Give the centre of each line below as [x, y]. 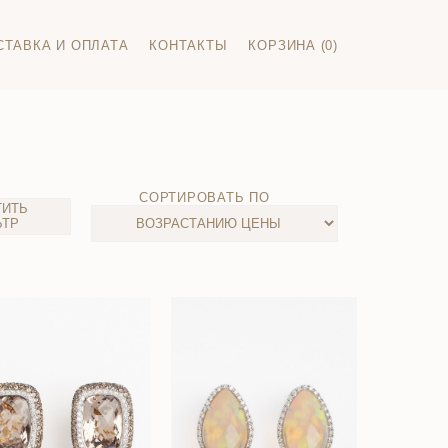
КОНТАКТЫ [188, 45]
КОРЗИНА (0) [293, 45]
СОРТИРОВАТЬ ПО [204, 197]
